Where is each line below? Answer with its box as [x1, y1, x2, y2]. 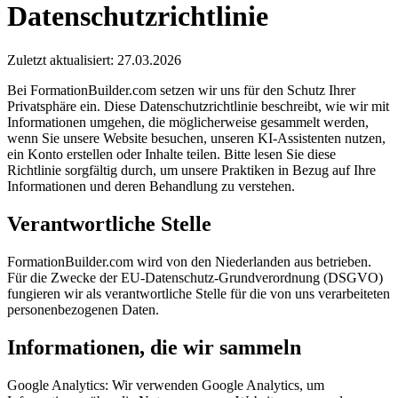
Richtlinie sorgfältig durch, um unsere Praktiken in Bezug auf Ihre [7, 162, 376, 178]
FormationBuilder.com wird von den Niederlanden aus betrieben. [7, 253, 371, 269]
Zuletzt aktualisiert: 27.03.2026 [7, 52, 181, 68]
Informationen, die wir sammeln [7, 335, 301, 359]
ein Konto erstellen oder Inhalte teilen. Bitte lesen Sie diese [7, 146, 336, 162]
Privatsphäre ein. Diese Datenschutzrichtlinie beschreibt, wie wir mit [7, 98, 389, 114]
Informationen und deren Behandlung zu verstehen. [7, 178, 295, 194]
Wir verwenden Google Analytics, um [112, 377, 324, 393]
